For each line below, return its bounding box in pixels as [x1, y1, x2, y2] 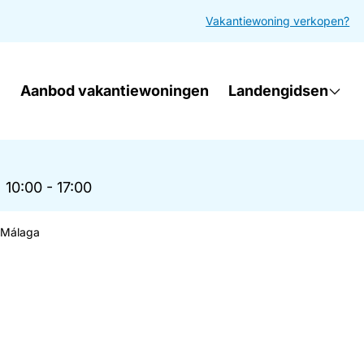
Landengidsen [227, 82, 328, 99]
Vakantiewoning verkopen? [206, 14, 350, 28]
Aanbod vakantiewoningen [19, 82, 209, 99]
